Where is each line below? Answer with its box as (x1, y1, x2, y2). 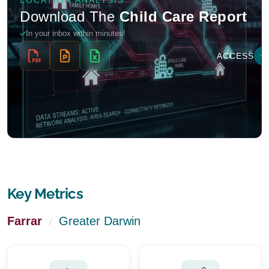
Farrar (7, 214, 42, 228)
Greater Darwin (59, 214, 141, 228)
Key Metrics (7, 185, 83, 202)
